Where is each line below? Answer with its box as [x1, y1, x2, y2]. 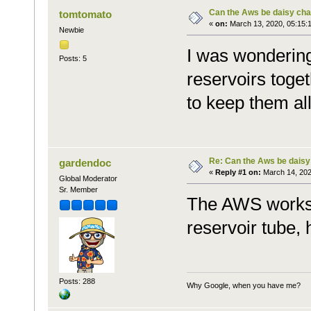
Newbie [58, 26, 84, 35]
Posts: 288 [58, 277, 95, 286]
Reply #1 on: [215, 168, 261, 177]
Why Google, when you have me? [186, 280, 301, 289]
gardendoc [59, 157, 112, 169]
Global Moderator [58, 174, 117, 183]
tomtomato [59, 8, 112, 21]
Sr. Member [58, 185, 98, 194]
